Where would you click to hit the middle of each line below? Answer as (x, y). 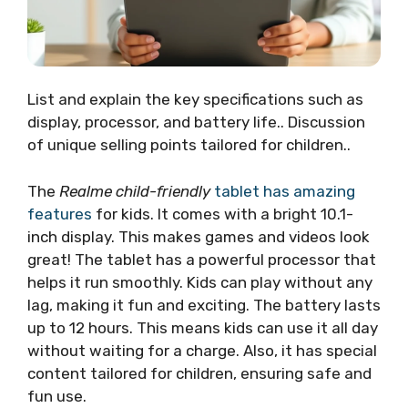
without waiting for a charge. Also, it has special (202, 350)
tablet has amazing (285, 191)
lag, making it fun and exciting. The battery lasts (204, 305)
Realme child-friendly (137, 191)
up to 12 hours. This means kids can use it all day (203, 327)
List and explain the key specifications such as (195, 100)
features (60, 214)
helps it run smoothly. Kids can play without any (200, 282)
